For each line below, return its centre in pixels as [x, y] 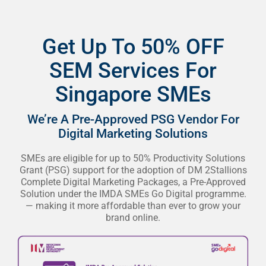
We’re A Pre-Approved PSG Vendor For [133, 119]
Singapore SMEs [133, 94]
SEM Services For [133, 70]
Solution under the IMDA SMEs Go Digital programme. [133, 194]
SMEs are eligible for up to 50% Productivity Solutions [133, 158]
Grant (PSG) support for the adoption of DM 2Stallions [133, 170]
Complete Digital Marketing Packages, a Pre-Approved [133, 182]
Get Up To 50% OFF [133, 47]
